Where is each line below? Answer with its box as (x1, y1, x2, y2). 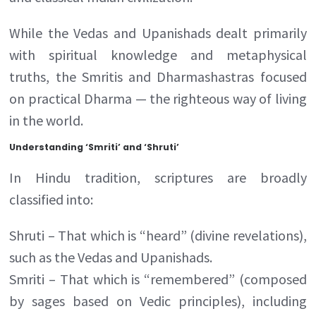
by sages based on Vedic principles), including (9, 291, 307, 310)
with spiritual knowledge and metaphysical (9, 45, 307, 63)
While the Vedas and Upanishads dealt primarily (9, 23, 307, 42)
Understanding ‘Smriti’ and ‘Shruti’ (9, 140, 180, 153)
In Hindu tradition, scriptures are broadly (9, 168, 307, 186)
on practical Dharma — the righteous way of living (9, 89, 307, 107)
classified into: (9, 190, 94, 208)
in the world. (9, 111, 84, 129)
